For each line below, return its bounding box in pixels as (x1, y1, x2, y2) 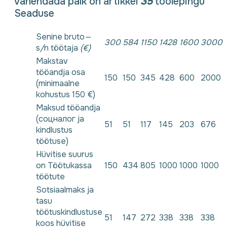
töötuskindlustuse (36, 206, 102, 217)
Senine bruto (36, 31, 85, 42)
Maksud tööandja (36, 102, 100, 113)
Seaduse (14, 7, 54, 20)
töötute (36, 171, 65, 182)
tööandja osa (36, 66, 85, 78)
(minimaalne (36, 78, 80, 89)
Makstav (36, 55, 68, 66)
